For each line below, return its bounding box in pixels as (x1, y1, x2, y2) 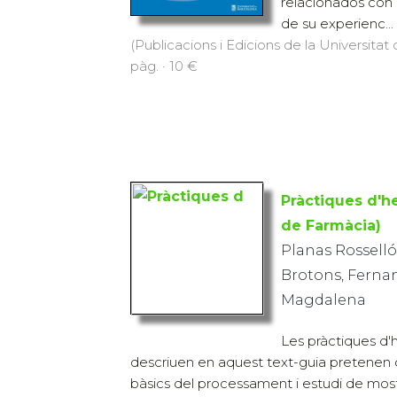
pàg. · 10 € (130, 57, 198, 74)
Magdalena (281, 291, 366, 308)
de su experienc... (281, 14, 393, 32)
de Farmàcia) (281, 216, 381, 234)
